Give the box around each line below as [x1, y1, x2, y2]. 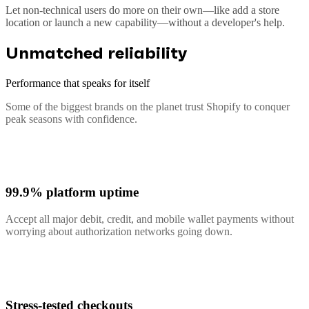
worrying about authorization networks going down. [6, 226, 232, 238]
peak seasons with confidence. [6, 112, 137, 125]
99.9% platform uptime [6, 185, 139, 200]
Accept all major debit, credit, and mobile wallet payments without [6, 213, 294, 226]
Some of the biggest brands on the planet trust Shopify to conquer [6, 100, 290, 112]
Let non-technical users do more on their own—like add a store [6, 3, 279, 16]
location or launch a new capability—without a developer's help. [6, 16, 285, 28]
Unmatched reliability [6, 42, 188, 63]
